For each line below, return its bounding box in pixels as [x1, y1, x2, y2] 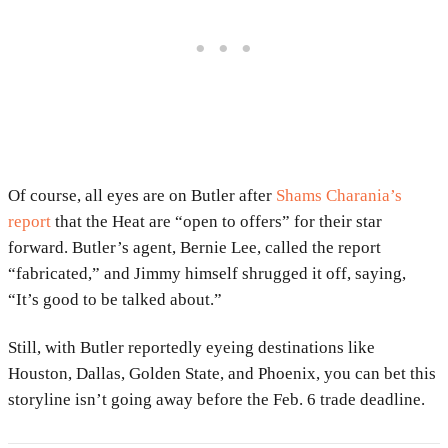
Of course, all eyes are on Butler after [8, 186, 276, 206]
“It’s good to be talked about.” [8, 290, 222, 310]
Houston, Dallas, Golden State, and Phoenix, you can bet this [8, 364, 436, 384]
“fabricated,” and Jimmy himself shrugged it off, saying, [8, 264, 406, 284]
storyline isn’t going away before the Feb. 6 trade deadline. [8, 390, 425, 410]
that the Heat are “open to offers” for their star [51, 212, 382, 232]
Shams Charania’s [276, 186, 402, 206]
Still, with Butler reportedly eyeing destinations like [8, 338, 375, 358]
